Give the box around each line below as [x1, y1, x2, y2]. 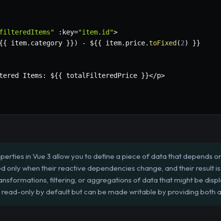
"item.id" [78, 28, 113, 37]
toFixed [149, 39, 177, 47]
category [31, 39, 66, 47]
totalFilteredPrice [62, 72, 141, 80]
